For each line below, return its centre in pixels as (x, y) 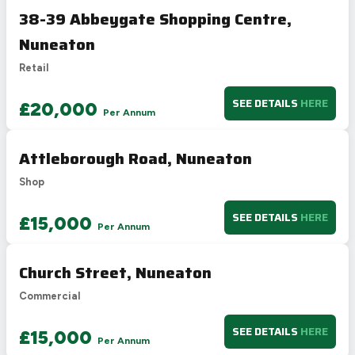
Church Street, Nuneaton (115, 273)
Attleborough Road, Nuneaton (136, 159)
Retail (34, 68)
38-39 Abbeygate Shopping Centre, (155, 19)
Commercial (50, 296)
